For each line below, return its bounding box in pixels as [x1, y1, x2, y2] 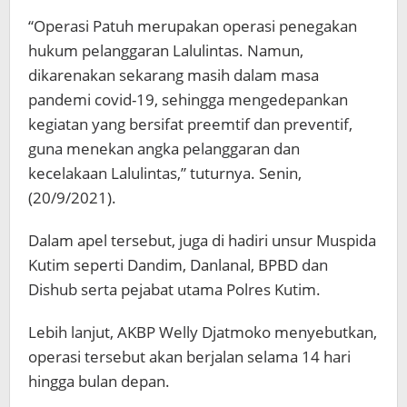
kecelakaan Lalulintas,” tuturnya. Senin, [28, 163, 302, 184]
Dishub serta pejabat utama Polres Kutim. [28, 279, 321, 301]
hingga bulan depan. [28, 371, 170, 392]
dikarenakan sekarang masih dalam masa [28, 65, 319, 86]
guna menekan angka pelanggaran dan [28, 138, 300, 160]
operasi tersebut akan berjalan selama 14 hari [28, 346, 351, 368]
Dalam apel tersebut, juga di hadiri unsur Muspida [28, 230, 376, 252]
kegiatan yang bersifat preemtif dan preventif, [28, 114, 352, 135]
